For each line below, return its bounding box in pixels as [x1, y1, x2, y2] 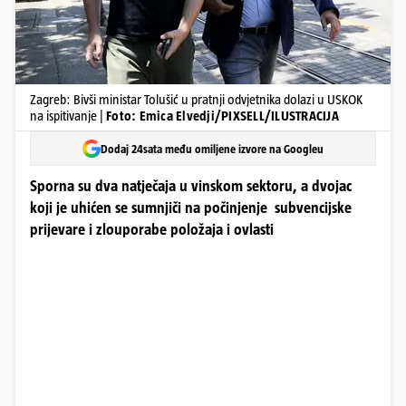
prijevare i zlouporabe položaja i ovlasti [30, 221, 274, 238]
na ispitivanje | [30, 108, 106, 123]
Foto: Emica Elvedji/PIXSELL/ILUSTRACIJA [106, 108, 339, 123]
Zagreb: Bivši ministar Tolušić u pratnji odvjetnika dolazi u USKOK [30, 92, 362, 107]
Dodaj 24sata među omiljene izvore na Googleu [101, 141, 324, 156]
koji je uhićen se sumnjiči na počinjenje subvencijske [30, 199, 352, 217]
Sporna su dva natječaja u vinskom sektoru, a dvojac [30, 178, 352, 195]
